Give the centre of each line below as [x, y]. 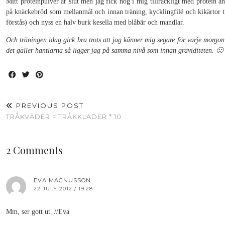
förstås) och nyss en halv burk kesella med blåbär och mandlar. [95, 22]
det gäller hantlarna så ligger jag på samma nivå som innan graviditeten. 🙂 [115, 50]
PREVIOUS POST [49, 105]
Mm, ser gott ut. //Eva [38, 212]
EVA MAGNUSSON [62, 180]
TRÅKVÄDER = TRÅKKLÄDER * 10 [64, 117]
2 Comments [34, 150]
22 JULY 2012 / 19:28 [63, 189]
